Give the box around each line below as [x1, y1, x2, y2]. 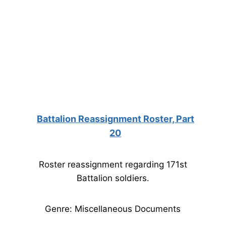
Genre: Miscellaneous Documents [45, 204, 181, 214]
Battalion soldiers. [76, 173, 149, 183]
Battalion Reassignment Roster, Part [36, 114, 194, 124]
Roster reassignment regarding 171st [38, 159, 187, 169]
